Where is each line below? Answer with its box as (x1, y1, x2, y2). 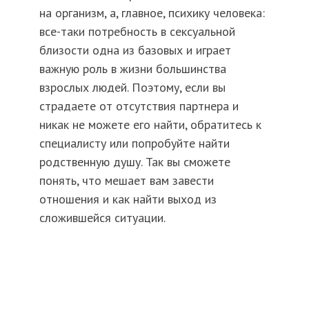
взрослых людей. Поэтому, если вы (39, 79, 226, 96)
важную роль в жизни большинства (39, 61, 226, 77)
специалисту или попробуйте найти (39, 135, 230, 152)
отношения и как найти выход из (39, 191, 217, 208)
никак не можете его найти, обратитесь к (39, 117, 261, 133)
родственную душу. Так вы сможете (39, 154, 230, 170)
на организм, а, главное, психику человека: (39, 5, 265, 21)
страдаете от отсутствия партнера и (39, 98, 239, 114)
